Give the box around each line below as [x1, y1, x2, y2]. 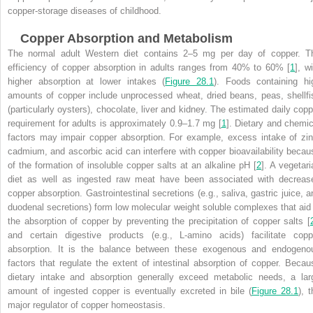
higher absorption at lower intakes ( [8, 75, 166, 87]
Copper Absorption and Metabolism [20, 31, 233, 45]
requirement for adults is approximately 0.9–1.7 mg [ [8, 117, 221, 129]
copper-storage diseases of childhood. [8, 5, 161, 16]
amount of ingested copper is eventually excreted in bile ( [8, 285, 252, 296]
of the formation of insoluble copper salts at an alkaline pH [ [8, 159, 256, 170]
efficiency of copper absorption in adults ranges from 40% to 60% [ [8, 61, 291, 73]
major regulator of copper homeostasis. [8, 299, 166, 310]
